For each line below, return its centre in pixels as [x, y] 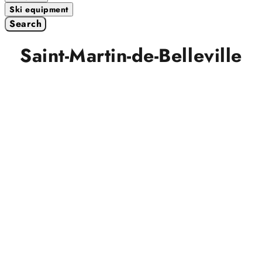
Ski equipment [39, 9]
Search [25, 24]
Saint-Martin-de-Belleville [131, 56]
